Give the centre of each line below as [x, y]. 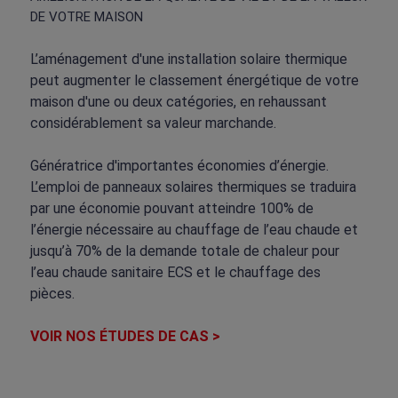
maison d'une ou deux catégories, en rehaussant [178, 101]
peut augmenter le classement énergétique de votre [194, 80]
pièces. [52, 293]
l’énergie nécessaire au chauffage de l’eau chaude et [194, 229]
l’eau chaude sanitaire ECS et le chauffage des [175, 272]
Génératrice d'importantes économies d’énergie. [179, 165]
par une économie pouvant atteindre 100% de [171, 208]
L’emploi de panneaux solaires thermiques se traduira [193, 187]
